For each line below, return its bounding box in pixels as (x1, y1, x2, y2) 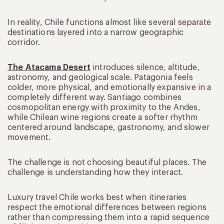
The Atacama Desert (7, 63, 90, 71)
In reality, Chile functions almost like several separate (7, 18, 211, 26)
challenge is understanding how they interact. (7, 168, 183, 176)
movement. (7, 133, 51, 141)
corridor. (7, 38, 40, 46)
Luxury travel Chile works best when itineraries (7, 193, 187, 201)
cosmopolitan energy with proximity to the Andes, (7, 103, 200, 111)
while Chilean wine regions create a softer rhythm (7, 113, 197, 121)
